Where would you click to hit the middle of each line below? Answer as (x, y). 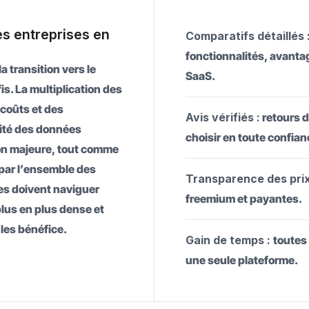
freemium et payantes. (244, 199)
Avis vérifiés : (223, 117)
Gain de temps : (230, 240)
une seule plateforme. (242, 260)
